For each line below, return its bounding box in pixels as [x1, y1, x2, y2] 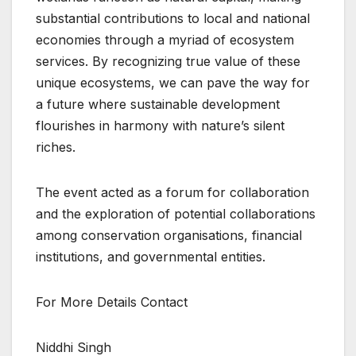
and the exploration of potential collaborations [36, 205, 315, 222]
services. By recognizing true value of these [36, 52, 300, 69]
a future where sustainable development [36, 95, 280, 112]
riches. [36, 138, 75, 155]
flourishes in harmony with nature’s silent [36, 117, 284, 133]
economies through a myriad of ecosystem [36, 31, 294, 48]
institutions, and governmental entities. [36, 248, 265, 265]
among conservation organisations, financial [36, 226, 302, 243]
